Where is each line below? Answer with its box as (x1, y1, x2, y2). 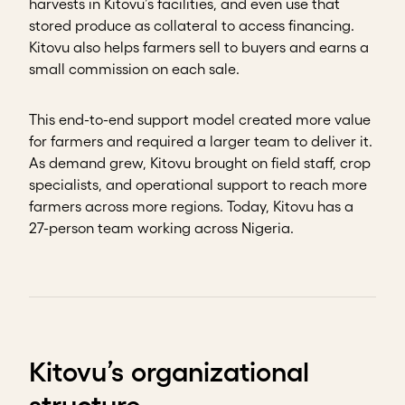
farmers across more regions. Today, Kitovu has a (29, 197, 353, 214)
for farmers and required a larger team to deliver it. (29, 132, 372, 149)
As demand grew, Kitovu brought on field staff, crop (29, 154, 371, 171)
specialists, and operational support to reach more (29, 175, 367, 193)
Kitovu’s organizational (29, 356, 309, 387)
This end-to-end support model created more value (29, 110, 371, 127)
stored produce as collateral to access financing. (29, 16, 354, 33)
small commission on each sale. (29, 60, 240, 77)
